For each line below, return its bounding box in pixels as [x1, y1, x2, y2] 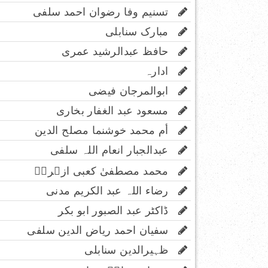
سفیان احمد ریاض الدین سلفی [27, 224, 178, 236]
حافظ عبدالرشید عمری [62, 45, 178, 57]
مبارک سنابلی [105, 25, 178, 38]
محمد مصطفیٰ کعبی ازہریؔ [34, 165, 178, 177]
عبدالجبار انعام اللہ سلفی [50, 144, 178, 156]
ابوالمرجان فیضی [88, 84, 178, 97]
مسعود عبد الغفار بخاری [56, 104, 178, 117]
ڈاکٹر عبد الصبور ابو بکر [58, 204, 178, 217]
